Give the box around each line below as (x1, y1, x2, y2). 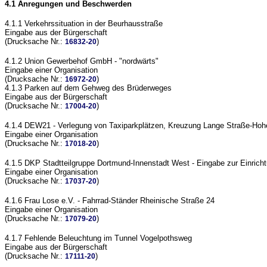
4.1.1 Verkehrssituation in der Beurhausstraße (5, 19, 163, 28)
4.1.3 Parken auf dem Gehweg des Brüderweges (5, 83, 172, 92)
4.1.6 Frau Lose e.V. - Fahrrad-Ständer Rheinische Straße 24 (5, 196, 215, 205)
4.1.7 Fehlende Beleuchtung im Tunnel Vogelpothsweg (5, 234, 192, 243)
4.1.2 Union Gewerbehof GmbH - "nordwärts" (5, 57, 159, 66)
